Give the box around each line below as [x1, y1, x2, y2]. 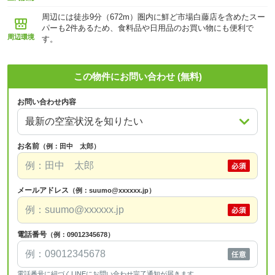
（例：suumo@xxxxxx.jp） [69, 187, 155, 194]
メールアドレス [17, 186, 69, 195]
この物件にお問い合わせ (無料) [73, 71, 202, 82]
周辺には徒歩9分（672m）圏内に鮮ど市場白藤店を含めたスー [42, 12, 265, 21]
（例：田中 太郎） [39, 142, 100, 150]
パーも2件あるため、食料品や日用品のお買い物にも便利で [42, 23, 254, 33]
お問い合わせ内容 [17, 98, 76, 106]
